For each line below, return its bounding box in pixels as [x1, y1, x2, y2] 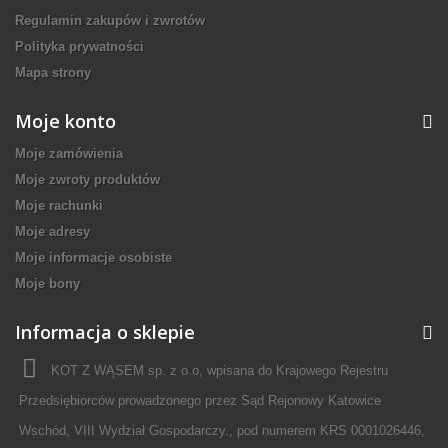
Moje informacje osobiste [15, 250, 172, 265]
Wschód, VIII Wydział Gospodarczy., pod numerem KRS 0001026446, [19, 423, 425, 438]
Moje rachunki [15, 198, 103, 213]
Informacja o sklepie [15, 320, 195, 344]
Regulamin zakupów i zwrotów [15, 13, 205, 28]
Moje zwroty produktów [15, 172, 160, 187]
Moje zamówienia [15, 146, 123, 161]
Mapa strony [15, 65, 91, 80]
